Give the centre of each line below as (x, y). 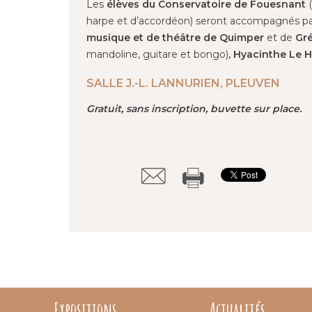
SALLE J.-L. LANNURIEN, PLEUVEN (184, 83)
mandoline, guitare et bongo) (158, 54)
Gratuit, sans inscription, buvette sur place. (196, 108)
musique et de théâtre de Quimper (175, 37)
